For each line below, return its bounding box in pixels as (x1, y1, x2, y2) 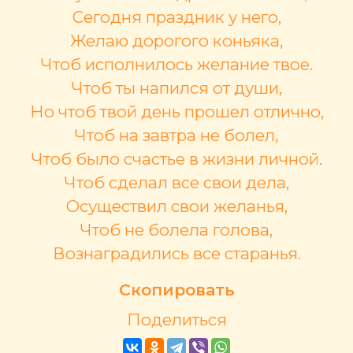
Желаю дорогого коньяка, (70, 31, 283, 51)
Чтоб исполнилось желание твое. (40, 54, 313, 75)
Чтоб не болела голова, (80, 220, 273, 240)
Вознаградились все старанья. (52, 243, 301, 264)
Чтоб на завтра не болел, (75, 125, 278, 146)
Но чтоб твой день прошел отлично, (29, 102, 324, 122)
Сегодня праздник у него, (72, 7, 281, 28)
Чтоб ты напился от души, (71, 78, 282, 98)
